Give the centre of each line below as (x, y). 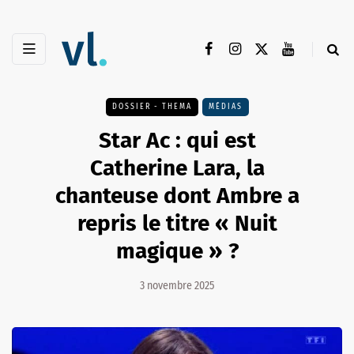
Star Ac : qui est (177, 141)
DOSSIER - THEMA (152, 107)
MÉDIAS (225, 107)
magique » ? (177, 251)
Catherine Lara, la (177, 168)
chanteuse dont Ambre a (177, 196)
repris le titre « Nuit (177, 224)
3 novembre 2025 (177, 286)
